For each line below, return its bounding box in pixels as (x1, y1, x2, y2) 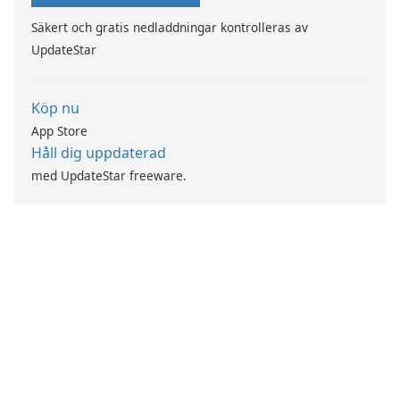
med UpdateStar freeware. (31, 167, 187, 185)
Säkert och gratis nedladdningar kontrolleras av (31, 19, 308, 37)
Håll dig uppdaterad (31, 143, 166, 163)
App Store (31, 122, 87, 140)
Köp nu (31, 98, 79, 119)
